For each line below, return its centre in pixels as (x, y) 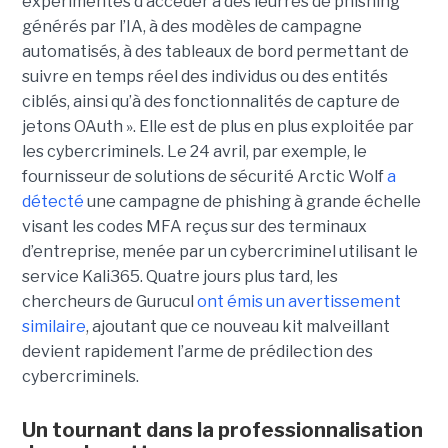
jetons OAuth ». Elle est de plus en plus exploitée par (217, 127)
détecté (52, 202)
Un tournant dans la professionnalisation (222, 430)
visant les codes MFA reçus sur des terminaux (194, 227)
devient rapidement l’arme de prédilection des (197, 352)
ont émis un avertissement (298, 302)
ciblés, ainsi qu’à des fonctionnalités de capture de (210, 102)
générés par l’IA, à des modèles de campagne (191, 27)
